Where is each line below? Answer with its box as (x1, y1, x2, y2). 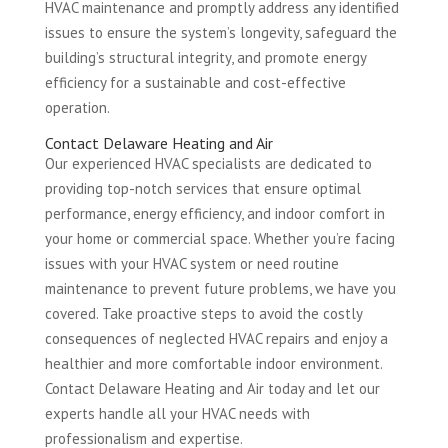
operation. (44, 98, 110, 118)
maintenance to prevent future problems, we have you (44, 279, 396, 299)
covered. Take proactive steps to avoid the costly (44, 304, 362, 324)
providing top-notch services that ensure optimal (44, 179, 361, 199)
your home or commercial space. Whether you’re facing (44, 229, 395, 249)
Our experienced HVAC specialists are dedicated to (44, 154, 372, 174)
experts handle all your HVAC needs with (44, 404, 310, 424)
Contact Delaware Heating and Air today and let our (44, 379, 380, 399)
